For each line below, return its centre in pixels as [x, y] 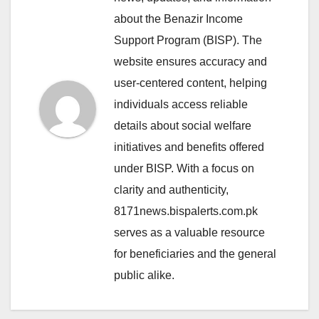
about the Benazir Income [178, 19]
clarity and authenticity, [171, 190]
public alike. [144, 276]
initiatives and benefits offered [189, 147]
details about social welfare [183, 126]
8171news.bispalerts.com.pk [186, 211]
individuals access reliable [181, 105]
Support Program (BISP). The [188, 41]
